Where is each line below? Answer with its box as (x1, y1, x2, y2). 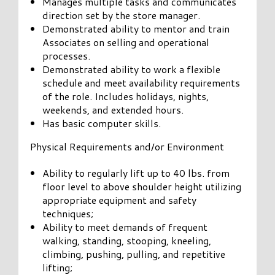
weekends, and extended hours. (42, 102, 184, 117)
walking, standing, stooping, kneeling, (42, 233, 212, 247)
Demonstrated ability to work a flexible (42, 61, 221, 76)
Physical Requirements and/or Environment (30, 139, 225, 153)
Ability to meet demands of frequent (42, 219, 208, 234)
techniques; (42, 206, 94, 220)
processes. (42, 48, 91, 63)
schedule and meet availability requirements (42, 75, 241, 90)
